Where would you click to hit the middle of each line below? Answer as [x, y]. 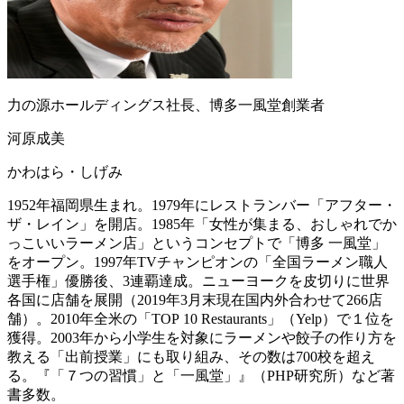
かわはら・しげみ [65, 171]
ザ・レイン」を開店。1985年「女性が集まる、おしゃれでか [202, 224]
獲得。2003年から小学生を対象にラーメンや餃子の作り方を [202, 337]
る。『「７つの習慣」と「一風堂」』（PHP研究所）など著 [201, 375]
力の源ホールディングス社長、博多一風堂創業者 [166, 105]
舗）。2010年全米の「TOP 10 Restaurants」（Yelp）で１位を [201, 318]
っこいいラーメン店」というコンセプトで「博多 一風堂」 [197, 243]
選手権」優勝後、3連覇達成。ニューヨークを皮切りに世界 [198, 280]
